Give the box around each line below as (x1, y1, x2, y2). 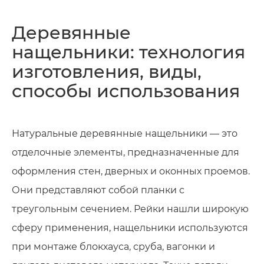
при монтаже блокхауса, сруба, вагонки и (12, 240, 215, 252)
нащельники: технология (12, 41, 245, 63)
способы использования (12, 80, 240, 102)
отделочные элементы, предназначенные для (12, 146, 239, 158)
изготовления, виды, (12, 60, 202, 82)
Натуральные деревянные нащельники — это (12, 127, 237, 139)
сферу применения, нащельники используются (12, 222, 248, 233)
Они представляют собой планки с (12, 184, 184, 196)
